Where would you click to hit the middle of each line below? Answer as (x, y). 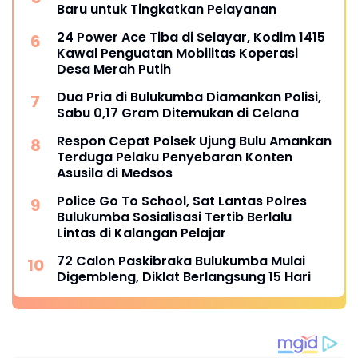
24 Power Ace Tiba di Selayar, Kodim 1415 (191, 38)
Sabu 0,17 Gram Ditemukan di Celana (178, 113)
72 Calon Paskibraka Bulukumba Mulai (181, 261)
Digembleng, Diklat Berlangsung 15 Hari (184, 277)
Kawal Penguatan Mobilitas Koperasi (177, 54)
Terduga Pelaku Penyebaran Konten (175, 157)
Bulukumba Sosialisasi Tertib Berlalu (174, 217)
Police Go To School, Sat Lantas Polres (182, 201)
